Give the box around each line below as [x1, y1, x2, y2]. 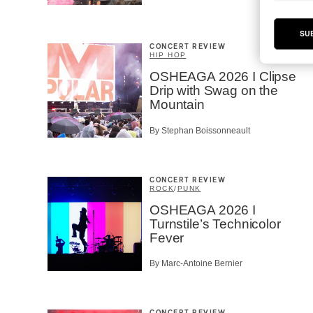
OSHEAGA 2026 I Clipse [150, 69, 296, 85]
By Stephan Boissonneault [150, 125, 250, 136]
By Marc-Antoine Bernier [150, 259, 242, 269]
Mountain [150, 97, 205, 112]
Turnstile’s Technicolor [150, 216, 281, 231]
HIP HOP [150, 51, 187, 59]
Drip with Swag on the [150, 83, 278, 99]
